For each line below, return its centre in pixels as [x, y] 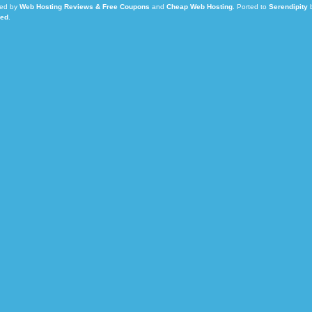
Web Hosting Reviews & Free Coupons [84, 7]
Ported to [252, 7]
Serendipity [288, 7]
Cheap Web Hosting [199, 7]
